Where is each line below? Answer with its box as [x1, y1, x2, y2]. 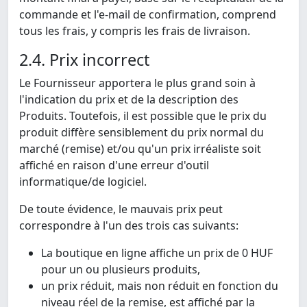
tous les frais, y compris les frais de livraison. [19, 23, 250, 39]
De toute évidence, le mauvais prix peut [19, 201, 223, 217]
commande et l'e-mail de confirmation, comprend [19, 7, 276, 23]
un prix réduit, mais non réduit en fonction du [41, 278, 278, 294]
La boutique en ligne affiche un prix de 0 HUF [41, 245, 273, 261]
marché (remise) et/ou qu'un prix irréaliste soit [19, 141, 261, 157]
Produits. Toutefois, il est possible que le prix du [19, 108, 267, 124]
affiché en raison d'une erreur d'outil [19, 158, 209, 173]
